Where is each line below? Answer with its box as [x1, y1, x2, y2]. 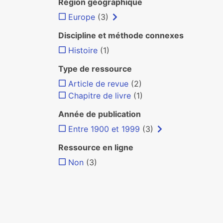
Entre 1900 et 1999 [68, 124, 140, 134]
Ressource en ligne [58, 142, 133, 152]
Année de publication [58, 109, 141, 119]
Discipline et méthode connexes [58, 30, 184, 40]
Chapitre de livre [68, 91, 131, 101]
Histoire [68, 45, 98, 55]
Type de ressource [58, 64, 132, 74]
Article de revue [68, 79, 128, 89]
